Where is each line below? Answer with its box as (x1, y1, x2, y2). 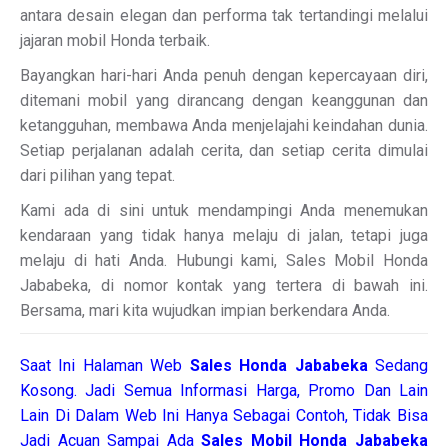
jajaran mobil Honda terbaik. (20, 31, 210, 50)
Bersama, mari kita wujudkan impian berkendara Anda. (20, 301, 390, 320)
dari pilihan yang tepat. (20, 166, 175, 185)
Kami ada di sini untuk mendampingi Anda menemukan (20, 201, 428, 220)
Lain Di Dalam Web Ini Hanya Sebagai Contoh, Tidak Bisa (20, 406, 428, 425)
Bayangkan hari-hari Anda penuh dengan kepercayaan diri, (20, 66, 428, 85)
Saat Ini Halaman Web (20, 356, 190, 375)
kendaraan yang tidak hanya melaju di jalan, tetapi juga (20, 226, 428, 245)
